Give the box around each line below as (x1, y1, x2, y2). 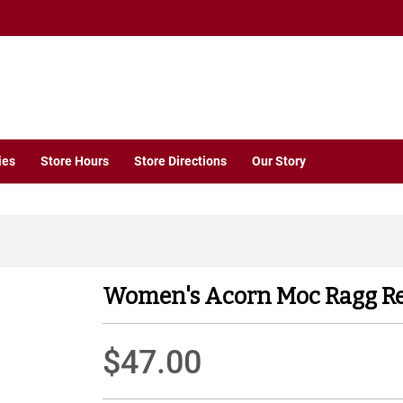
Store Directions (134, 154, 227, 169)
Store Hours (40, 154, 109, 169)
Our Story (252, 154, 306, 169)
